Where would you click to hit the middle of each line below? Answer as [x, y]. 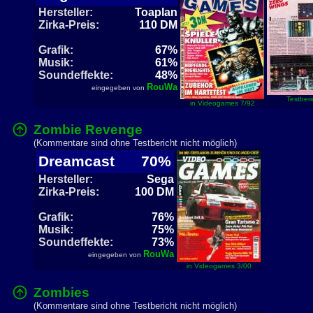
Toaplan [156, 12]
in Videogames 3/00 [219, 266]
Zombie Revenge [88, 130]
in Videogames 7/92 [222, 103]
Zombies [61, 292]
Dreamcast [81, 161]
